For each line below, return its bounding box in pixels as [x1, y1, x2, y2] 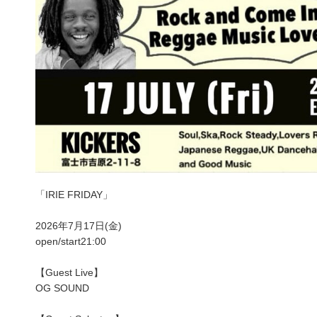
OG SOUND [35, 282, 89, 294]
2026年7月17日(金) [35, 219, 122, 231]
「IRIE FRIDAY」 [35, 188, 113, 200]
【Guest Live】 [35, 266, 103, 278]
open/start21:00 [35, 235, 106, 247]
